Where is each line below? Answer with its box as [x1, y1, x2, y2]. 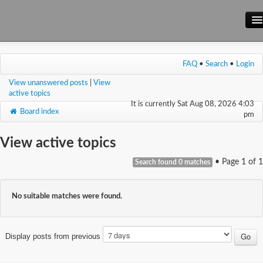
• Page [213, 158, 241, 166]
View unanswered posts [9, 79, 88, 86]
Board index [18, 108, 59, 115]
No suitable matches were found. [12, 193, 122, 200]
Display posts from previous [5, 231, 103, 241]
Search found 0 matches [135, 159, 210, 166]
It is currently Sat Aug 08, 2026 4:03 [131, 100, 254, 107]
